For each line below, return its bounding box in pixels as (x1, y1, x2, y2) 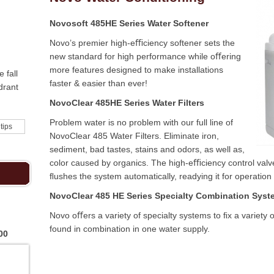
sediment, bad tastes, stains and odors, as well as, (50, 144, 245, 154)
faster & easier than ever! (50, 78, 147, 88)
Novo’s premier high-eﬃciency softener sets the (50, 38, 235, 48)
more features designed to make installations (50, 65, 223, 75)
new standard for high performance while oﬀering (50, 51, 241, 61)
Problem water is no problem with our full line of (50, 117, 233, 127)
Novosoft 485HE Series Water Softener (50, 18, 209, 28)
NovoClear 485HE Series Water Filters (50, 98, 204, 108)
